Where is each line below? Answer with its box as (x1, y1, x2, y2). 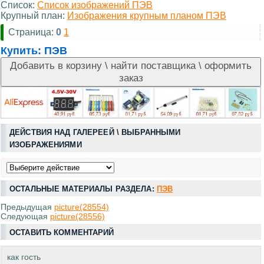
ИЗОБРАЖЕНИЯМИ (9, 140, 82, 150)
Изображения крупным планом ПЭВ (67, 10, 226, 21)
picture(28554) (54, 202, 109, 212)
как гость (7, 252, 41, 262)
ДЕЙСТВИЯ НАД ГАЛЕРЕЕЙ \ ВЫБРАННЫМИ (9, 128, 181, 137)
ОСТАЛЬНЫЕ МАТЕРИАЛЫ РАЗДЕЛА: (9, 184, 157, 194)
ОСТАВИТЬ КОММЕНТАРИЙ (9, 228, 114, 237)
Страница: (8, 27, 56, 37)
